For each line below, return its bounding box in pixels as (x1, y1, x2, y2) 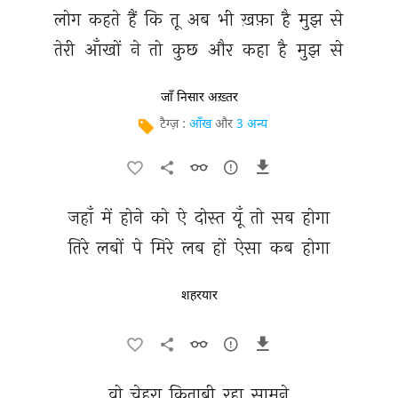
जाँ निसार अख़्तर (160, 90, 238, 106)
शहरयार (180, 288, 218, 304)
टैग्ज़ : (159, 116, 189, 133)
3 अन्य (235, 116, 267, 133)
